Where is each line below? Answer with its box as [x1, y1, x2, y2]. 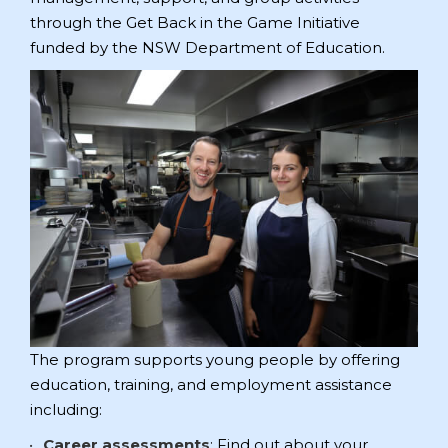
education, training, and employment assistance [30, 374, 392, 394]
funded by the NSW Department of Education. [30, 37, 389, 57]
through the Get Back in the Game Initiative [30, 12, 360, 32]
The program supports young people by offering [30, 349, 400, 369]
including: [30, 399, 102, 419]
